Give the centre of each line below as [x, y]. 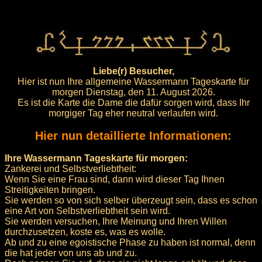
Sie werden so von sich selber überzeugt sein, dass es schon [131, 200]
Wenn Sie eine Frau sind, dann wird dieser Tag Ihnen [115, 179]
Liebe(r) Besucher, [133, 71]
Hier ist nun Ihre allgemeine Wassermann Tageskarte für [133, 81]
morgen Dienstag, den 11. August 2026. [133, 92]
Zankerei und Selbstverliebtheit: [70, 168]
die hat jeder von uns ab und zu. [71, 253]
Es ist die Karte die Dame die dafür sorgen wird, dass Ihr [133, 102]
